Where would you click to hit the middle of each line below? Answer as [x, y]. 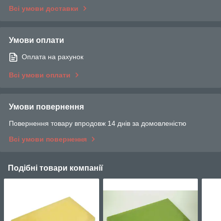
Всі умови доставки [44, 8]
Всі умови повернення [48, 139]
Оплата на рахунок [53, 56]
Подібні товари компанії [55, 168]
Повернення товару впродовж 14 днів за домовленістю [98, 123]
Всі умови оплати [40, 75]
